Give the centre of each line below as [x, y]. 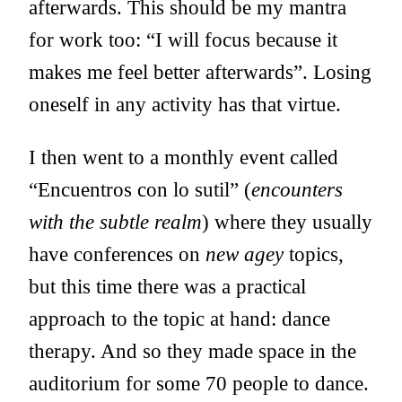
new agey [245, 254]
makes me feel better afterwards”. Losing [200, 72]
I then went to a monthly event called [184, 157]
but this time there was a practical [167, 287]
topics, [314, 254]
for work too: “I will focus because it [183, 40]
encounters [297, 190]
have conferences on [117, 254]
